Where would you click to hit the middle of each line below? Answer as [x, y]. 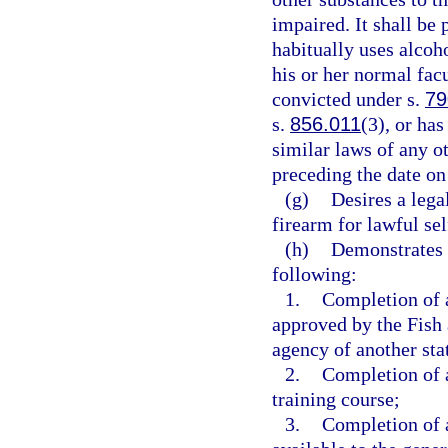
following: [314, 274]
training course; [336, 399]
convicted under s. [348, 99]
